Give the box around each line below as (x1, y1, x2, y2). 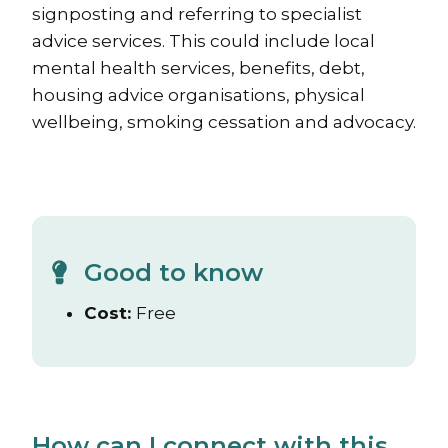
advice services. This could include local (32, 31, 375, 51)
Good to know (84, 257, 263, 287)
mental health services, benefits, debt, (32, 58, 365, 78)
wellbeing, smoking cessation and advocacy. (32, 112, 416, 132)
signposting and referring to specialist (32, 4, 362, 24)
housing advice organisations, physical (32, 85, 365, 105)
